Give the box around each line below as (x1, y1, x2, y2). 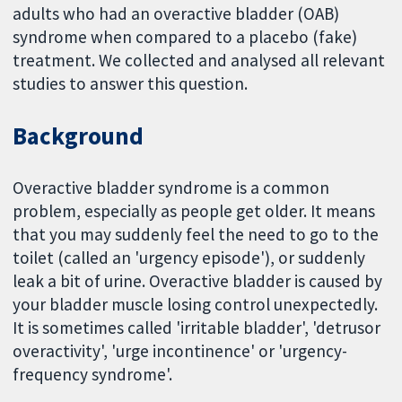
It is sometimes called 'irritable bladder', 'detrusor (13, 316, 381, 338)
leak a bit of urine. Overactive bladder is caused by (13, 269, 383, 292)
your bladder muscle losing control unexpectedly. (13, 293, 379, 315)
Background (13, 120, 144, 151)
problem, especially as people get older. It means (13, 199, 376, 222)
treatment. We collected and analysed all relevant (13, 48, 386, 71)
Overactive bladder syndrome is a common (13, 176, 330, 198)
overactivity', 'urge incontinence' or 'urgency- (13, 339, 348, 362)
